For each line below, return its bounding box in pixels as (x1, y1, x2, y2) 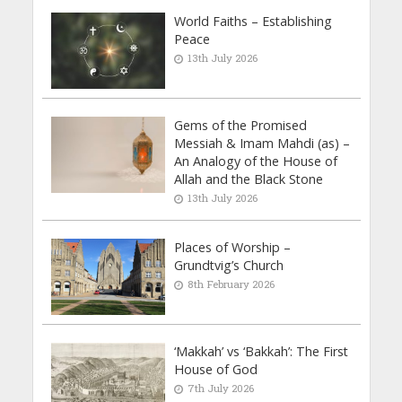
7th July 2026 (188, 380, 255, 395)
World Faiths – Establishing (174, 13, 333, 31)
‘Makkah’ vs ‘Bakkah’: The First (174, 342, 349, 360)
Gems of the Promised (174, 116, 308, 134)
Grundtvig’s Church (174, 256, 284, 274)
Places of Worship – (174, 238, 292, 256)
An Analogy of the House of (174, 152, 338, 170)
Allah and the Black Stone (174, 170, 324, 188)
